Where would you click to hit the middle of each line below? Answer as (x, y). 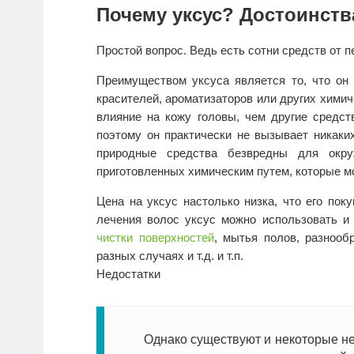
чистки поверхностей (155, 238)
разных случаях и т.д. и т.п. (170, 256)
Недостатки (128, 274)
